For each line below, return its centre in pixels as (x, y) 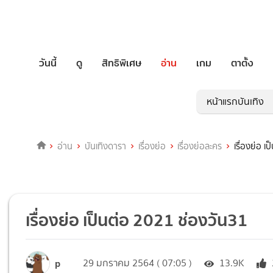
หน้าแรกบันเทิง (235, 102)
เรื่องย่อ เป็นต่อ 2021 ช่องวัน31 (137, 220)
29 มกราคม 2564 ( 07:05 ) (138, 263)
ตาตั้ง (242, 63)
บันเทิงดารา (105, 147)
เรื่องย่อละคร (200, 147)
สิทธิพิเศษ (122, 63)
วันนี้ (48, 63)
